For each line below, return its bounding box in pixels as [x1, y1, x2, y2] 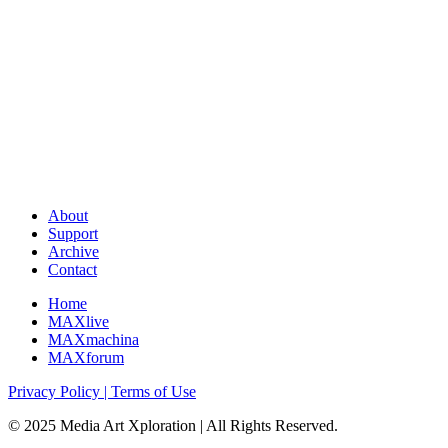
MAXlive [48, 313, 109, 331]
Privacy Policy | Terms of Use [8, 383, 196, 401]
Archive [48, 243, 99, 261]
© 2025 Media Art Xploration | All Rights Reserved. [8, 417, 338, 435]
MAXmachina [48, 331, 139, 349]
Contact [48, 261, 97, 279]
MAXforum [48, 349, 124, 367]
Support [48, 225, 98, 243]
